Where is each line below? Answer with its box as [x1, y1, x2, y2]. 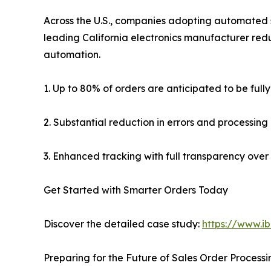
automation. [44, 48, 100, 61]
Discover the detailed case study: [44, 218, 202, 230]
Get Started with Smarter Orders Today [44, 184, 228, 197]
